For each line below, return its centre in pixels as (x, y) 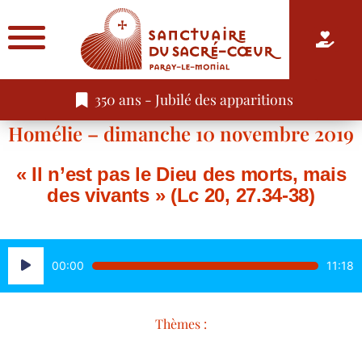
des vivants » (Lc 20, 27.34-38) (181, 195)
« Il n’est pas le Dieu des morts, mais (181, 174)
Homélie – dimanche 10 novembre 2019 (181, 134)
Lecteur (30, 253)
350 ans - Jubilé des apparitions (194, 99)
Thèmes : (181, 323)
